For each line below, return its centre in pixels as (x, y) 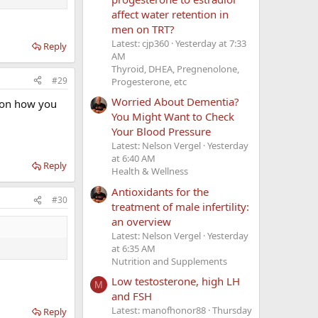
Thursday (232, 310)
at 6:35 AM (133, 248)
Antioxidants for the (160, 191)
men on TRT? (143, 29)
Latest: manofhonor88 (159, 310)
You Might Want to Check (173, 117)
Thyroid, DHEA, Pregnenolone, (175, 69)
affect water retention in (170, 15)
